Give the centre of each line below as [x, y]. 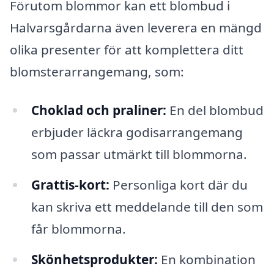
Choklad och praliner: [98, 110]
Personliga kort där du [178, 185]
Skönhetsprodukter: [94, 260]
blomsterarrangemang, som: [97, 71]
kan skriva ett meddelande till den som [147, 207]
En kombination [206, 260]
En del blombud [215, 110]
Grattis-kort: [70, 185]
